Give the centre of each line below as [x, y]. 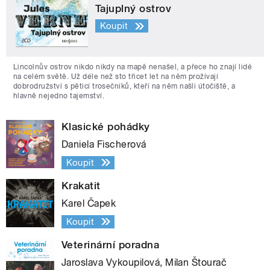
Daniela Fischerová [104, 144]
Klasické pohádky [106, 126]
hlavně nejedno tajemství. [59, 96]
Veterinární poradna [111, 244]
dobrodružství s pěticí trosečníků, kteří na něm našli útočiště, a [124, 86]
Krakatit [81, 185]
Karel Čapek [89, 203]
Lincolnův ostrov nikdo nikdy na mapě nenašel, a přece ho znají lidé [133, 67]
